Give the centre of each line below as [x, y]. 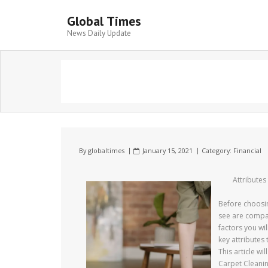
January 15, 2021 [167, 150]
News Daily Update [99, 33]
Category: [217, 150]
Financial [247, 150]
